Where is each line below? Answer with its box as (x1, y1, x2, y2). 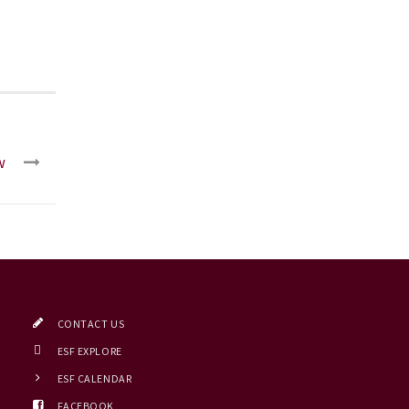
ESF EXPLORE (57, 343, 122, 358)
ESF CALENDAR (57, 371, 132, 385)
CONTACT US (57, 316, 125, 330)
